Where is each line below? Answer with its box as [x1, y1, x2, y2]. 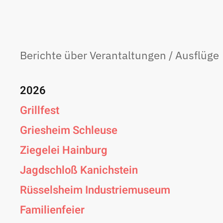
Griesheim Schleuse [20, 122, 117, 138]
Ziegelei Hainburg [20, 142, 108, 158]
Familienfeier [20, 202, 85, 218]
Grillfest [20, 102, 59, 118]
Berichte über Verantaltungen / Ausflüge [20, 47, 219, 62]
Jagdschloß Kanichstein [20, 162, 138, 178]
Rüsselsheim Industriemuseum [20, 182, 170, 198]
